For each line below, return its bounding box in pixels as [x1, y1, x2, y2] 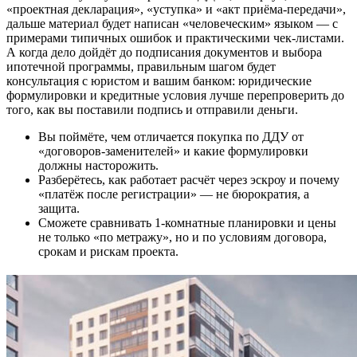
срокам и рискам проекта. [38, 245, 178, 259]
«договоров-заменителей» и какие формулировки [38, 144, 308, 159]
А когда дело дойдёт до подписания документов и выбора [6, 45, 322, 60]
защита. [38, 202, 80, 216]
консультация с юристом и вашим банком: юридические [6, 74, 312, 88]
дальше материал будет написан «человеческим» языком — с [6, 17, 338, 31]
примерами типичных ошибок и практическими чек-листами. [6, 31, 344, 45]
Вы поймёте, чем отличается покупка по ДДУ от [38, 130, 304, 144]
